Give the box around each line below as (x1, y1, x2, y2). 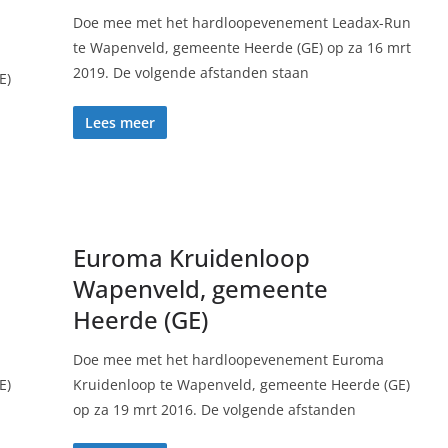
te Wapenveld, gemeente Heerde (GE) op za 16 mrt (72, 38, 411, 57)
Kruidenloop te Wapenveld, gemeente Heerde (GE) (72, 375, 410, 394)
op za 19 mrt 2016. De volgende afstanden (72, 400, 356, 419)
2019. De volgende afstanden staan (72, 63, 309, 82)
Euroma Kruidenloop (72, 241, 310, 274)
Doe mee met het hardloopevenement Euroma (72, 350, 384, 369)
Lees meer (84, 113, 155, 132)
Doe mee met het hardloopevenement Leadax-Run (72, 13, 411, 32)
